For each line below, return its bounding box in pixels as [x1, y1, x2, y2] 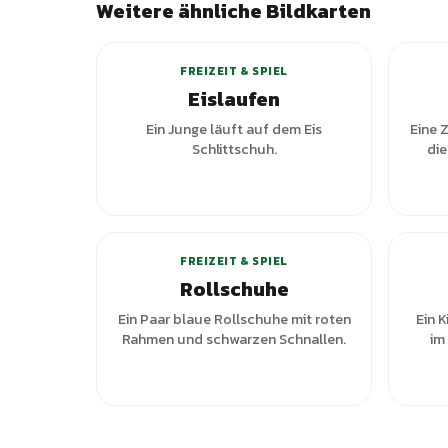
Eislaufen [188, 84, 280, 114]
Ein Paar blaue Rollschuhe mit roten [117, 308, 351, 330]
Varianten [284, 198, 348, 216]
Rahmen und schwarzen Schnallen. [122, 328, 346, 350]
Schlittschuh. [191, 138, 277, 160]
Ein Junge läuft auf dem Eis [146, 118, 322, 140]
